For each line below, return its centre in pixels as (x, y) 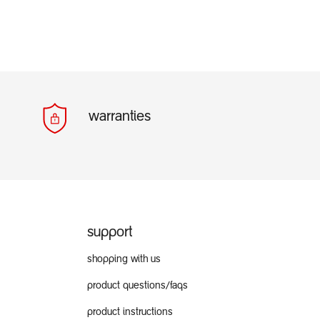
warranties (119, 117)
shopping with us (124, 260)
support (110, 232)
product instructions (130, 312)
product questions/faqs (137, 286)
